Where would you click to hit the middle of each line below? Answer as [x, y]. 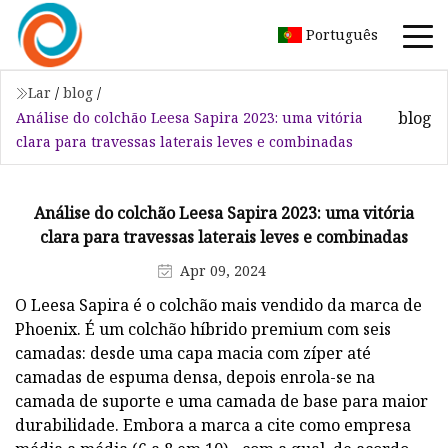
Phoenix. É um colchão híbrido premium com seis [203, 328]
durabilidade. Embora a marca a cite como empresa [213, 424]
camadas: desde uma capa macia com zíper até [193, 352]
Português [342, 34]
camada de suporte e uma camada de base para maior [221, 400]
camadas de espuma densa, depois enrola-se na [195, 376]
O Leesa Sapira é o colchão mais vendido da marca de [218, 304]
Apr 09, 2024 [222, 270]
